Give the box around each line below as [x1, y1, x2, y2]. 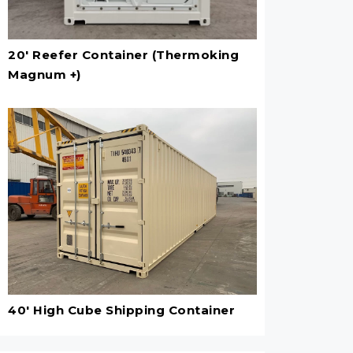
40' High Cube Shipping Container [8, 302, 235, 318]
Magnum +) [8, 66, 81, 82]
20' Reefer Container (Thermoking [8, 46, 239, 62]
